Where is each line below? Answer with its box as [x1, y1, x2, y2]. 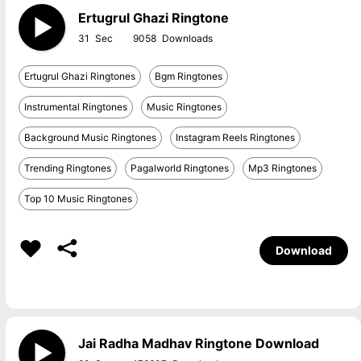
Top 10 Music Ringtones [23, 193, 132, 205]
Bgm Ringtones [154, 70, 222, 82]
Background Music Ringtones [23, 131, 156, 143]
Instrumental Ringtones [23, 101, 127, 113]
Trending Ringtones [23, 162, 111, 174]
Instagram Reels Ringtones [175, 131, 295, 143]
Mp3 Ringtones [247, 162, 317, 174]
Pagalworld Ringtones [130, 162, 229, 174]
